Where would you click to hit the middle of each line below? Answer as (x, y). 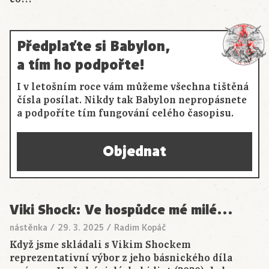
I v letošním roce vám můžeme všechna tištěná (133, 87)
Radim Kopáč (140, 228)
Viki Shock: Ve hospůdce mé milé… (121, 210)
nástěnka (29, 228)
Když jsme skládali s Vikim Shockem (100, 245)
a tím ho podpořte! (81, 65)
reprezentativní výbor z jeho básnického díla (121, 258)
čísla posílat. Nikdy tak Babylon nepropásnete (132, 101)
